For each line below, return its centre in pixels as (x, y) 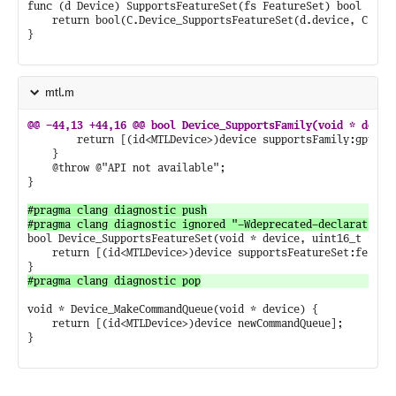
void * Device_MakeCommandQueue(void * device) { (173, 310)
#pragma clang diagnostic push (117, 211)
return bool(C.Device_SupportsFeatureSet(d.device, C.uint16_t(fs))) (40, 21)
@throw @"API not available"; (40, 168)
